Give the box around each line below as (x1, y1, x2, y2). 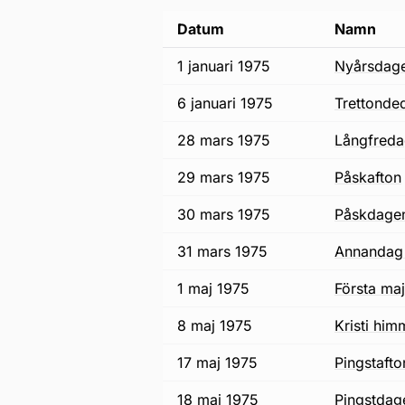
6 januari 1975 (177, 94, 273, 112)
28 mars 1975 (177, 131, 270, 149)
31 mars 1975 (177, 242, 268, 260)
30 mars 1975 (177, 205, 270, 223)
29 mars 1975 (177, 168, 270, 186)
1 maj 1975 (177, 279, 250, 297)
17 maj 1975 (177, 353, 258, 372)
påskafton (344, 168, 401, 186)
